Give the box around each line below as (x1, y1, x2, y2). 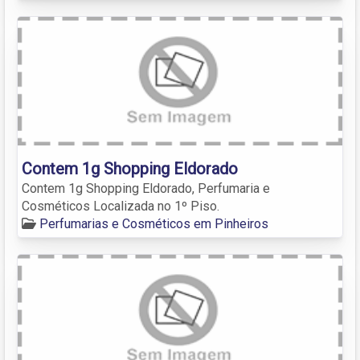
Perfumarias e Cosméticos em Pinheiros (39, 215, 268, 231)
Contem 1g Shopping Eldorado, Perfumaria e (22, 180, 270, 196)
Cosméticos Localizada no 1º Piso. (22, 198, 219, 214)
